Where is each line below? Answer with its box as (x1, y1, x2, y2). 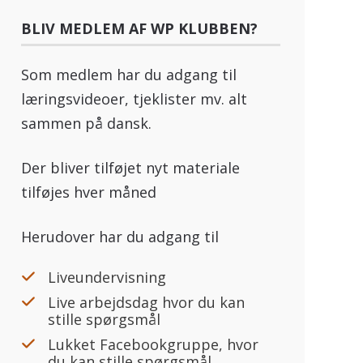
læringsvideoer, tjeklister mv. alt (21, 89, 248, 109)
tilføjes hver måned (21, 182, 157, 203)
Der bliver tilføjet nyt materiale (21, 158, 241, 178)
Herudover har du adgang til (21, 227, 220, 247)
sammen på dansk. (21, 113, 152, 134)
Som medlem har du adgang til (21, 65, 237, 85)
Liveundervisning (48, 267, 167, 288)
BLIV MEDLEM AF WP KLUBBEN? (21, 19, 258, 39)
